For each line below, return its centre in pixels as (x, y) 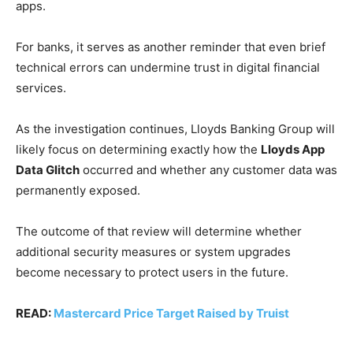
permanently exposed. (78, 190)
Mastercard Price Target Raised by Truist (171, 313)
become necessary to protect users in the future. (152, 272)
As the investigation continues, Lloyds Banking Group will (175, 129)
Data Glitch (48, 170)
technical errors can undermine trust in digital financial (168, 67)
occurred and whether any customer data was (208, 170)
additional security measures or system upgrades (153, 252)
